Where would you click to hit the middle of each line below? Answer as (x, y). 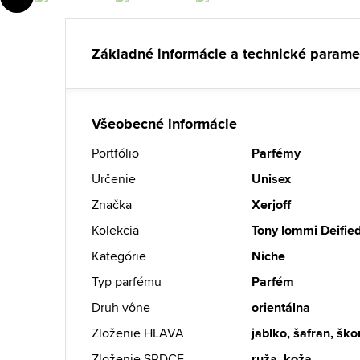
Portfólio (115, 153)
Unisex (272, 179)
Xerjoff (272, 205)
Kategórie (119, 256)
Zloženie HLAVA (138, 333)
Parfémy (276, 153)
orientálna (281, 307)
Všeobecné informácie (164, 124)
